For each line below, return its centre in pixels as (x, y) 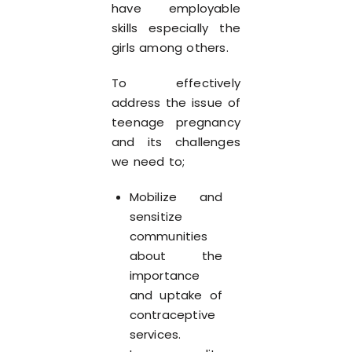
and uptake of (176, 295)
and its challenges (176, 142)
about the (176, 256)
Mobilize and (176, 197)
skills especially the (176, 28)
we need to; (148, 161)
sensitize (156, 216)
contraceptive (172, 315)
